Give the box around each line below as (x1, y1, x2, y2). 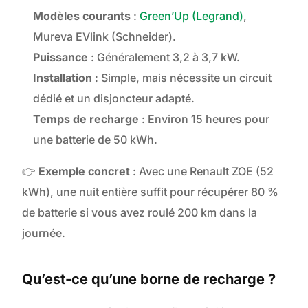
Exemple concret (38, 164, 131, 179)
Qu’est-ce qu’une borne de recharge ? (22, 271, 276, 288)
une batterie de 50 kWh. (33, 133, 158, 147)
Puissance (33, 50, 89, 65)
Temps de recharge (33, 112, 140, 126)
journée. (22, 226, 66, 241)
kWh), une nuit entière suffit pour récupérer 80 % (22, 185, 279, 199)
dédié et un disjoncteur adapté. (33, 91, 195, 106)
